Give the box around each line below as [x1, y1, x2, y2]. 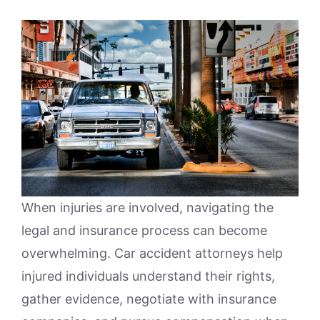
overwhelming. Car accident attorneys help [21, 245, 283, 261]
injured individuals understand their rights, [21, 268, 275, 284]
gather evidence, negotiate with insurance [21, 291, 276, 306]
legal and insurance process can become [21, 222, 267, 238]
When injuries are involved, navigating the [21, 199, 274, 215]
